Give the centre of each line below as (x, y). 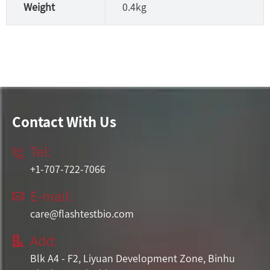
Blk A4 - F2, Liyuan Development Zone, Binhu (133, 258)
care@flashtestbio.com (82, 213)
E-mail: (51, 196)
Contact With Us (64, 121)
